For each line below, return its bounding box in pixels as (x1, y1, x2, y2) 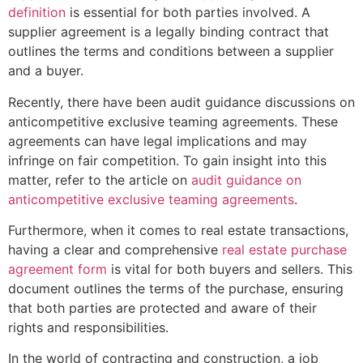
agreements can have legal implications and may (8, 132, 307, 149)
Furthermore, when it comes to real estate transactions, (8, 221, 348, 238)
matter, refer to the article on (8, 171, 191, 188)
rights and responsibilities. (8, 318, 169, 335)
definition (8, 4, 66, 21)
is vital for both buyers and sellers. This (107, 260, 352, 277)
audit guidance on (191, 171, 301, 188)
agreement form (8, 260, 107, 277)
